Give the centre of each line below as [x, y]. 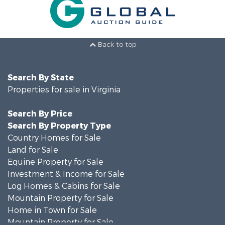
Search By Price [40, 111]
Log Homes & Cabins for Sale [64, 184]
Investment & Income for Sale [66, 172]
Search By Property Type [59, 123]
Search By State [41, 75]
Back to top [116, 42]
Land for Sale [33, 147]
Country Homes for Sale [54, 135]
